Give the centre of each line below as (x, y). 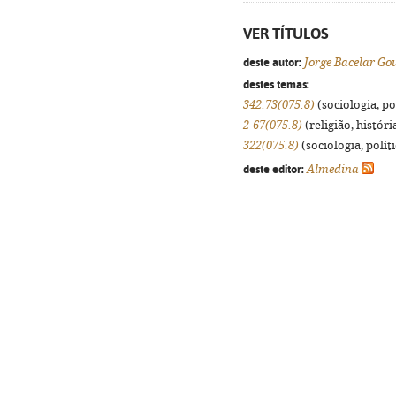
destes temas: (276, 84)
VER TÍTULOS (286, 34)
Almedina (333, 169)
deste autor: (272, 62)
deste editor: (274, 169)
